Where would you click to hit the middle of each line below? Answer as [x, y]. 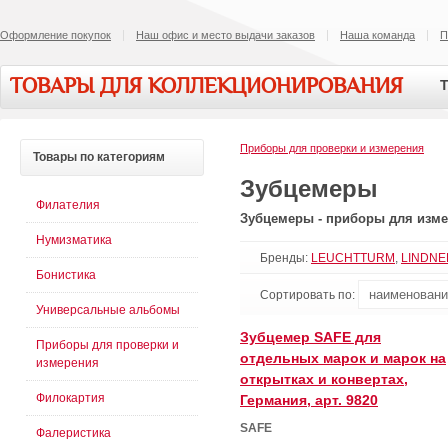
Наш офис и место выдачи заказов [225, 35]
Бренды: [285, 258]
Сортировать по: [309, 295]
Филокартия [70, 398]
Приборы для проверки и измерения [332, 148]
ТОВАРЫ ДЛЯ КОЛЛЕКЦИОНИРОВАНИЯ [206, 86]
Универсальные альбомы [108, 310]
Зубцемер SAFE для [310, 337]
